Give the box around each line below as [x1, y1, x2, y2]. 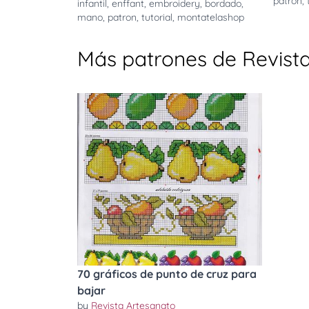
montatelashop [177, 11, 244, 23]
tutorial [141, 11, 172, 23]
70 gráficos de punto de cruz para [77, 267, 257, 281]
